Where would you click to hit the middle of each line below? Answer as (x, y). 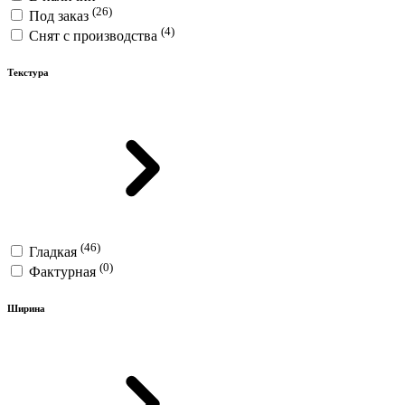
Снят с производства (95, 36)
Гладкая (55, 251)
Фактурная (64, 271)
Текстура (28, 73)
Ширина (26, 308)
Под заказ (61, 15)
